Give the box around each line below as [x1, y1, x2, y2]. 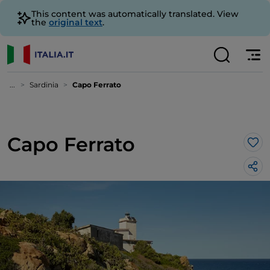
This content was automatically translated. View [31, 8, 239, 19]
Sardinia [30, 80, 58, 89]
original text [49, 17, 102, 28]
